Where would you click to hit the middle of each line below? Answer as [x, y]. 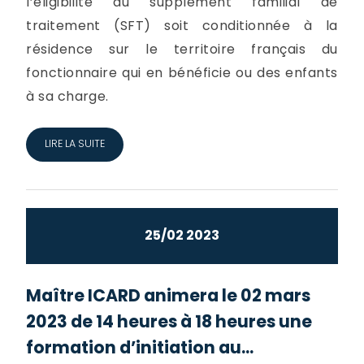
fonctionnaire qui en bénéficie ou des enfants [182, 72]
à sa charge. [67, 96]
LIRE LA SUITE [74, 144]
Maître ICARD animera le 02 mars [169, 296]
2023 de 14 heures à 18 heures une [169, 322]
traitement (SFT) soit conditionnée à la [182, 25]
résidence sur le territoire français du [182, 49]
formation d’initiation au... [140, 348]
